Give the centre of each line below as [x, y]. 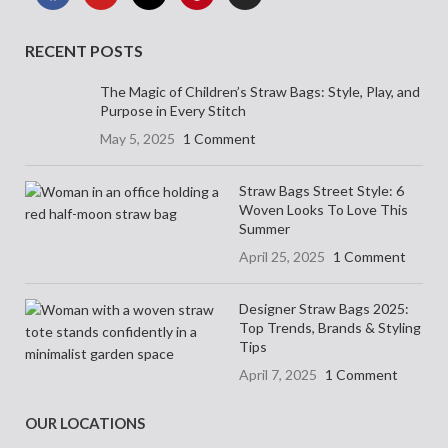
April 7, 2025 [277, 374]
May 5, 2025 [137, 138]
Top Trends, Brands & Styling [329, 327]
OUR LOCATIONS [85, 422]
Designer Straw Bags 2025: [323, 308]
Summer [264, 228]
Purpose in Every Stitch [173, 110]
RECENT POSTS [84, 50]
